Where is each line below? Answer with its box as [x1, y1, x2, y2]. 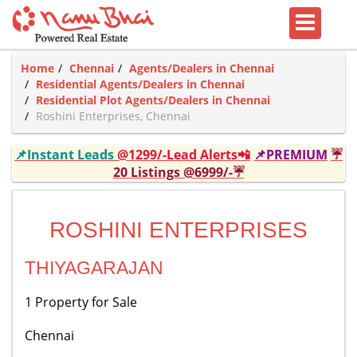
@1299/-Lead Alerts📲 [117, 146, 250, 163]
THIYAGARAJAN [25, 257, 163, 278]
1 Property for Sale [25, 293, 137, 311]
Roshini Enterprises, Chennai [36, 108, 190, 124]
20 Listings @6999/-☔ [112, 163, 245, 181]
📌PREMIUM [253, 146, 328, 163]
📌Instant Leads [14, 146, 117, 163]
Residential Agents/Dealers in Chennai [36, 76, 245, 92]
